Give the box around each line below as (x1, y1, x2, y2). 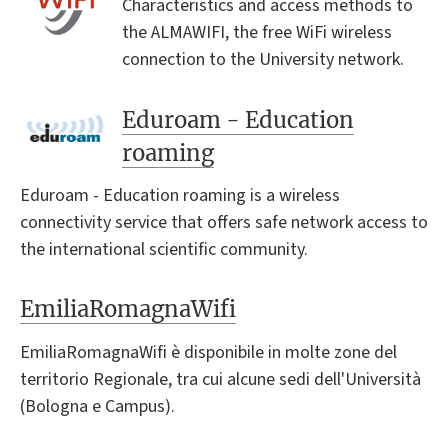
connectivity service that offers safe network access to (20, 209, 428, 235)
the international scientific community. (20, 236, 308, 262)
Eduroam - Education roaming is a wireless (20, 182, 340, 208)
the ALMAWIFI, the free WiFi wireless (122, 20, 393, 46)
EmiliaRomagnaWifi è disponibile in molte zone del (20, 339, 397, 365)
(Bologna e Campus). (20, 393, 175, 419)
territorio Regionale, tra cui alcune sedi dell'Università (20, 366, 421, 392)
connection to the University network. (122, 47, 405, 73)
